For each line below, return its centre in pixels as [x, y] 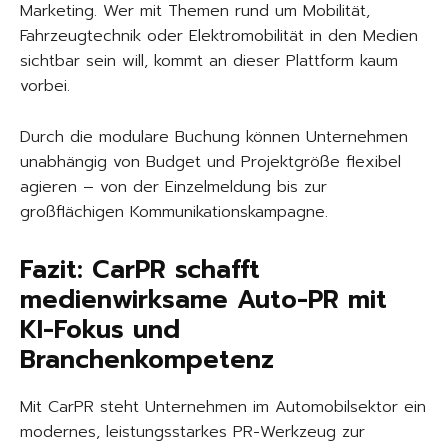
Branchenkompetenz [147, 360]
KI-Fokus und [100, 330]
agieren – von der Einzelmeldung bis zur [173, 187]
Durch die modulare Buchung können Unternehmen [214, 137]
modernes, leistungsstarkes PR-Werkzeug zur [192, 432]
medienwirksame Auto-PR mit [203, 300]
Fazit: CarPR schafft [140, 270]
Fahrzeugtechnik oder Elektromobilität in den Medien [219, 36]
